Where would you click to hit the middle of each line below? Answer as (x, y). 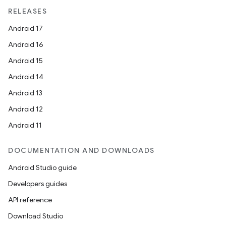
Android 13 (25, 93)
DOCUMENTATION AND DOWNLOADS (81, 150)
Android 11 (25, 125)
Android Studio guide (42, 167)
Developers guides (38, 184)
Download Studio (36, 216)
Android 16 (26, 44)
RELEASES (27, 11)
